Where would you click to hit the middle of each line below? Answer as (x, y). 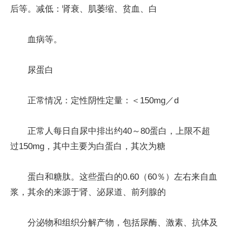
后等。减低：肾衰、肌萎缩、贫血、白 (84, 9)
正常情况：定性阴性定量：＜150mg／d (103, 100)
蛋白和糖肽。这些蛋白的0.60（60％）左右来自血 (122, 177)
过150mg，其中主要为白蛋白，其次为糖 (88, 146)
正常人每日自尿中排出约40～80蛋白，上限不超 (119, 131)
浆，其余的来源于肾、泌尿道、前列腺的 (88, 192)
